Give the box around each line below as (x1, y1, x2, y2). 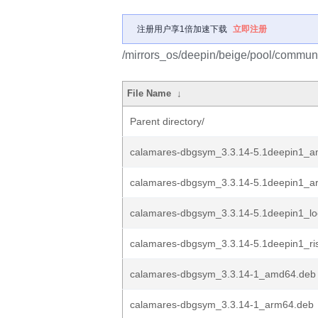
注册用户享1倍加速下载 (137, 24, 227, 34)
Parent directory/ (130, 116, 204, 127)
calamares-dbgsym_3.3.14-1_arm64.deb (130, 299, 314, 310)
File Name (127, 88, 172, 99)
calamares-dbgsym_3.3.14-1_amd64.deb (130, 268, 316, 280)
